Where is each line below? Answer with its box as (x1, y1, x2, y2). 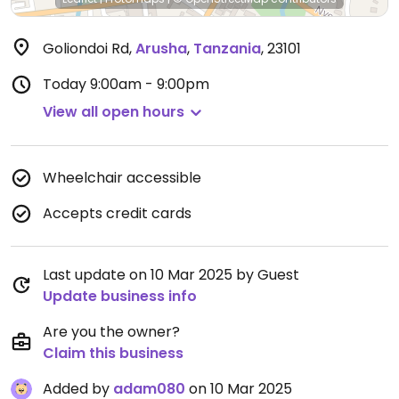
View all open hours (43, 102, 184, 122)
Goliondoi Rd (43, 38, 129, 59)
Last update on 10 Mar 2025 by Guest (43, 265, 299, 285)
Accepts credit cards (43, 203, 191, 224)
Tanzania (193, 38, 261, 59)
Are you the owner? (43, 322, 180, 342)
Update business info (43, 286, 197, 306)
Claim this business (43, 343, 183, 363)
